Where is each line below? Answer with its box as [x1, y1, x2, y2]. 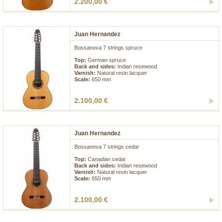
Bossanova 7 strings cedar [74, 144, 139, 150]
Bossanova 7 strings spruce [74, 45, 142, 51]
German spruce [88, 57, 126, 63]
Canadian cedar [88, 156, 126, 163]
